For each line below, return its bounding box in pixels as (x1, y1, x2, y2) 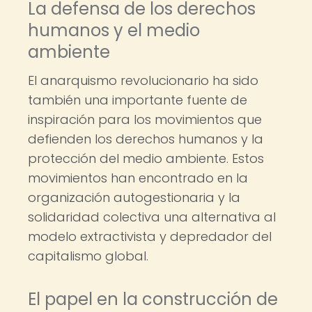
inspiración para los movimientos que (28, 111, 262, 128)
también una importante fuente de (28, 91, 247, 109)
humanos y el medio (28, 19, 200, 42)
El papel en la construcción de (28, 288, 278, 311)
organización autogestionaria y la (28, 189, 240, 206)
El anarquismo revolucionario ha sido (28, 72, 258, 89)
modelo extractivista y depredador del (28, 228, 272, 245)
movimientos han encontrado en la (28, 169, 248, 187)
